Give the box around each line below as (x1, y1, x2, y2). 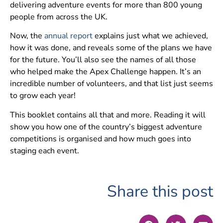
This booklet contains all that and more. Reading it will (10, 109, 206, 120)
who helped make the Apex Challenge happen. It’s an (10, 66, 201, 78)
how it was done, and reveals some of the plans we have (10, 42, 212, 54)
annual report (44, 30, 93, 42)
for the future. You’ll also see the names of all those (10, 54, 196, 66)
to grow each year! (10, 90, 76, 102)
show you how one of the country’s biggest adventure (10, 121, 202, 132)
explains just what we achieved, (93, 30, 208, 42)
